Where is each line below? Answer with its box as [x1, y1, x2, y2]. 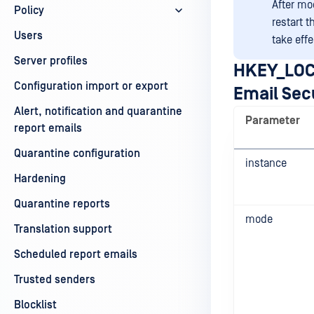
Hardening [14, 172, 66, 185]
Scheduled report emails [14, 248, 137, 261]
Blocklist [14, 299, 57, 311]
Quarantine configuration [14, 147, 140, 160]
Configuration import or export [14, 80, 168, 93]
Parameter [245, 114, 300, 127]
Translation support [14, 223, 112, 235]
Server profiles [14, 55, 88, 67]
